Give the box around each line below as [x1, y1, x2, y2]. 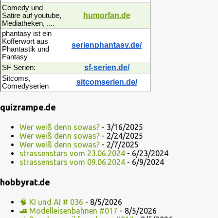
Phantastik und [2, 45, 49, 53]
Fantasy [2, 53, 28, 61]
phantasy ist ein [2, 30, 52, 37]
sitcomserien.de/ [76, 78, 137, 86]
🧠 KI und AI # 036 [19, 198, 83, 206]
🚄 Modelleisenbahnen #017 [19, 206, 118, 215]
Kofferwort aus [2, 37, 48, 45]
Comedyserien [2, 82, 49, 90]
